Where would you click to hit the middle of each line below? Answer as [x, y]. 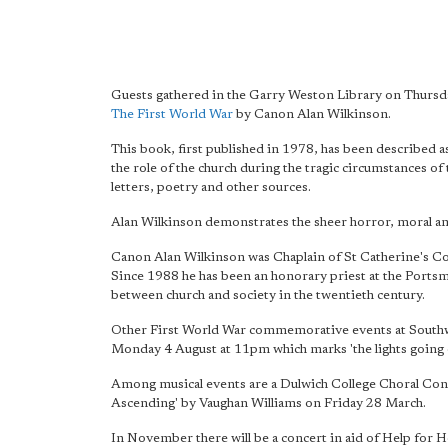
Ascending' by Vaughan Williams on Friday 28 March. [268, 403]
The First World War [172, 114]
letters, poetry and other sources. [211, 187]
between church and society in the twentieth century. [268, 295]
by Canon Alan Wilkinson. [312, 114]
